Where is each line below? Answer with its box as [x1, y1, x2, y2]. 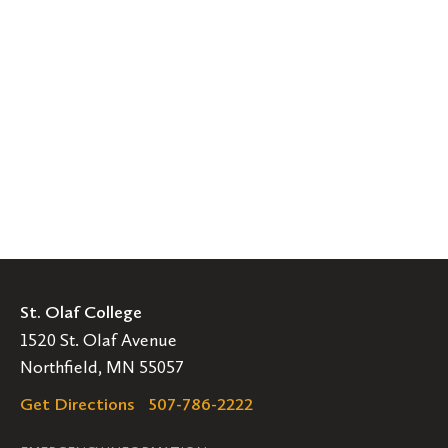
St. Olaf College [20, 300, 142, 323]
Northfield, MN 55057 [20, 355, 184, 378]
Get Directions [20, 392, 135, 415]
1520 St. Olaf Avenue [20, 328, 177, 351]
